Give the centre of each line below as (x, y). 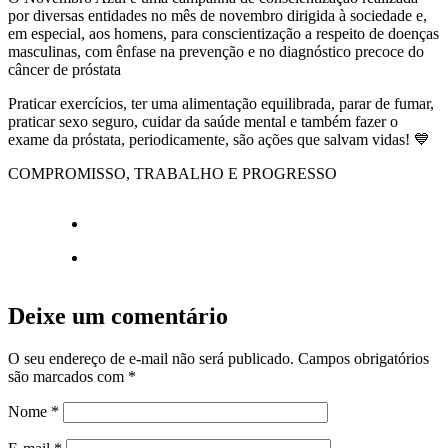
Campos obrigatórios (363, 358)
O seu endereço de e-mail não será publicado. (151, 358)
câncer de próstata (64, 69)
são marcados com (68, 376)
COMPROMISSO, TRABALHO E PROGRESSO (172, 173)
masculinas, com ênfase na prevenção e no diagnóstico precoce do (216, 51)
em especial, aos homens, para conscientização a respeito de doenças (223, 33)
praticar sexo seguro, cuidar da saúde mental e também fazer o (203, 121)
